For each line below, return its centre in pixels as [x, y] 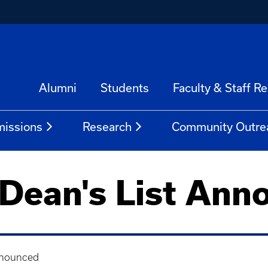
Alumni [58, 88]
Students [125, 88]
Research [107, 127]
